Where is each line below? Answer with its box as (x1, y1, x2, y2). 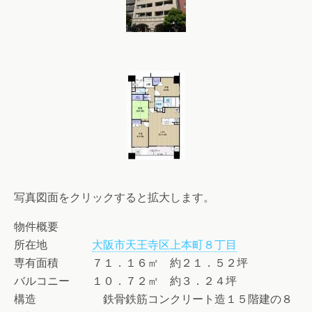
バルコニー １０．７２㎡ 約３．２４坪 (14, 274, 237, 288)
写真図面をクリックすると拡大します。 (14, 191, 214, 204)
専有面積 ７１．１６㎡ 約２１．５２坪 (14, 256, 248, 270)
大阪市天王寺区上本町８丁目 (92, 238, 237, 251)
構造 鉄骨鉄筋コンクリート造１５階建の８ (14, 292, 292, 306)
